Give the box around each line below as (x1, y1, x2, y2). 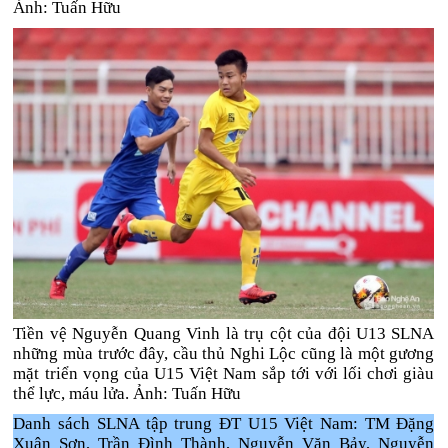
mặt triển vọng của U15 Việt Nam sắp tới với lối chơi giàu (13, 364, 435, 383)
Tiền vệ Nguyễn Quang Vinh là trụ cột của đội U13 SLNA (13, 324, 435, 343)
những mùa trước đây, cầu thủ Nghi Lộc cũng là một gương (13, 344, 435, 363)
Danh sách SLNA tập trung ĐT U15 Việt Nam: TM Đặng (13, 414, 435, 433)
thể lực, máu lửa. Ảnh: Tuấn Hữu (13, 384, 242, 403)
